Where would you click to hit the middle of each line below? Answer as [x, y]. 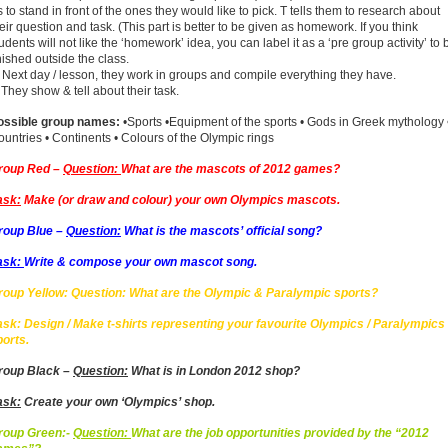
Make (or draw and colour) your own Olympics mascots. [180, 200]
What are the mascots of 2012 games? [230, 169]
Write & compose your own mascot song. [140, 262]
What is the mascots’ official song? [221, 231]
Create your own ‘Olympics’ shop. [118, 402]
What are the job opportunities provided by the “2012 [280, 433]
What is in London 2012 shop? [214, 371]
